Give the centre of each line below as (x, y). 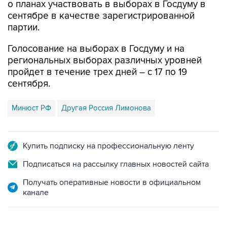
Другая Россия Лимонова (106, 108)
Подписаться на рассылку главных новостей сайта (116, 164)
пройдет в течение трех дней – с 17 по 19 (97, 72)
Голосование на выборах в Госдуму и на (96, 49)
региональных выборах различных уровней (105, 61)
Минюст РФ (31, 108)
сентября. (29, 84)
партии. (24, 28)
